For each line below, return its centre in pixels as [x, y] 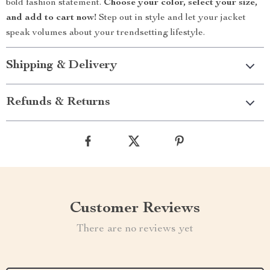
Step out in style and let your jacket [171, 18]
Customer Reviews [135, 209]
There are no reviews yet [135, 229]
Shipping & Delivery [61, 66]
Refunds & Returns [58, 102]
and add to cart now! [51, 18]
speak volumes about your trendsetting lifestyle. [105, 33]
